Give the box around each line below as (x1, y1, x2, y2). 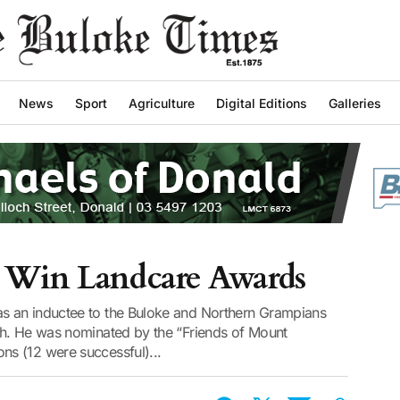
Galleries (329, 95, 381, 111)
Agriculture (129, 95, 195, 111)
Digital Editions (216, 95, 307, 111)
